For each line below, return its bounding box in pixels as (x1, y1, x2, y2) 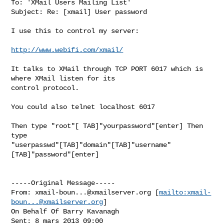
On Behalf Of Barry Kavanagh (11, 207, 119, 215)
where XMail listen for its (11, 74, 115, 82)
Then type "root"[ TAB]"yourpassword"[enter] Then (11, 121, 203, 130)
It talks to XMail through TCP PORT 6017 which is (11, 64, 203, 73)
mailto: (159, 188, 187, 196)
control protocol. (11, 83, 79, 92)
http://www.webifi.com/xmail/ (11, 45, 123, 54)
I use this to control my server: (11, 26, 139, 35)
